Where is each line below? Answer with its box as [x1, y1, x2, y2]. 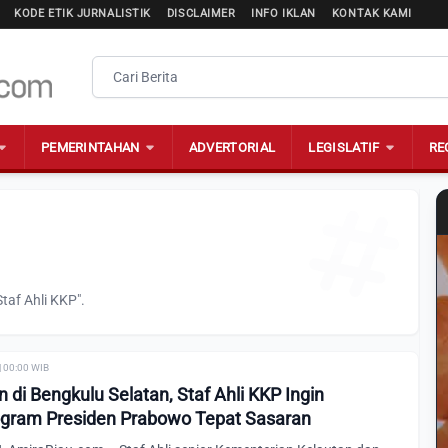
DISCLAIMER [166, 7, 236, 20]
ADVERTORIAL [188, 139, 276, 155]
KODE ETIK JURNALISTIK [14, 7, 151, 20]
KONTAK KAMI [331, 7, 412, 20]
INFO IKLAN [251, 7, 316, 20]
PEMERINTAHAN [40, 139, 140, 155]
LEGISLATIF [308, 139, 380, 155]
